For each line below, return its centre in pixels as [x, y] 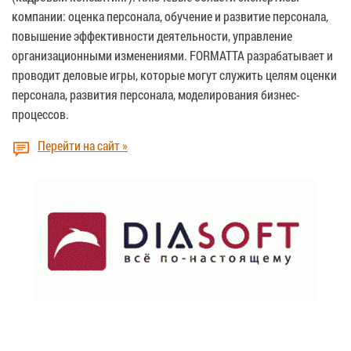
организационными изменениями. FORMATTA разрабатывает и [172, 55]
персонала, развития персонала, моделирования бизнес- [156, 94]
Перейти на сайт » [83, 145]
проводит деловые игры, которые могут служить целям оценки [174, 74]
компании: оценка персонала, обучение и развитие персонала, [170, 16]
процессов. [40, 114]
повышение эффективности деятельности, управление [152, 35]
